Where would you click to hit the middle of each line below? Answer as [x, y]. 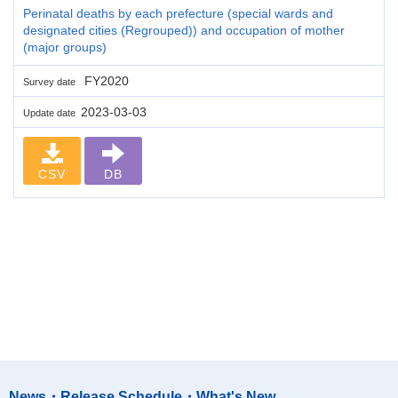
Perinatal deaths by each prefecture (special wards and [178, 13]
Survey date [52, 81]
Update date [52, 112]
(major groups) [65, 47]
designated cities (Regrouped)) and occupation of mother [184, 30]
